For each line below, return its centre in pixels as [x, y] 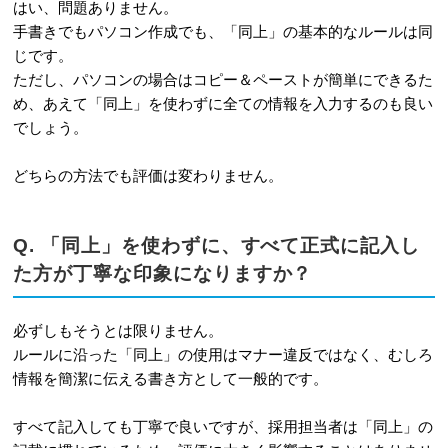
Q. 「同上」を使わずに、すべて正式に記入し [216, 246]
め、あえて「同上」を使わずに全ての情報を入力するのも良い [222, 103]
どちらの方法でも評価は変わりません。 [147, 175]
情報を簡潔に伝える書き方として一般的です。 [170, 379]
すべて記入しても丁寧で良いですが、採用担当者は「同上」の [222, 427]
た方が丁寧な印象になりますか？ [162, 274]
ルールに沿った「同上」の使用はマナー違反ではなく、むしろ [222, 355]
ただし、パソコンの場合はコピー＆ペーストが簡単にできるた [222, 79]
